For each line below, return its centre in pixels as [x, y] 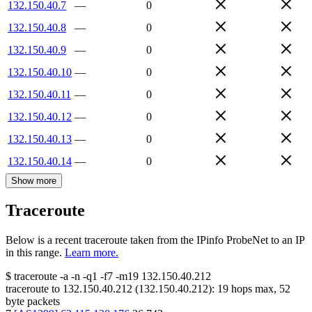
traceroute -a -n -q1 [56, 276]
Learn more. [92, 253]
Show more [34, 180]
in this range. [34, 253]
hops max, [254, 289]
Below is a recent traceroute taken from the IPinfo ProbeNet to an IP [155, 240]
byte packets [33, 302]
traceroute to [33, 289]
